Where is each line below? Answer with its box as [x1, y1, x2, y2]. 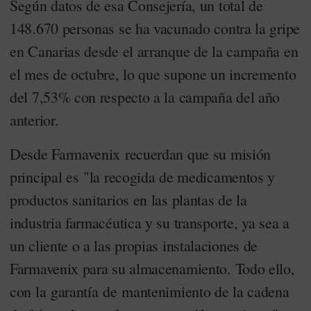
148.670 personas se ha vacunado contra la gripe [10, 17, 300, 38]
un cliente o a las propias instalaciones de [10, 235, 258, 255]
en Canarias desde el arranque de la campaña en [10, 40, 299, 61]
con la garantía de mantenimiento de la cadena [10, 280, 289, 301]
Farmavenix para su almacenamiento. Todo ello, [10, 258, 295, 278]
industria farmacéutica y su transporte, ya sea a [10, 212, 289, 233]
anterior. [10, 109, 59, 130]
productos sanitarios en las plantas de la [10, 189, 247, 210]
